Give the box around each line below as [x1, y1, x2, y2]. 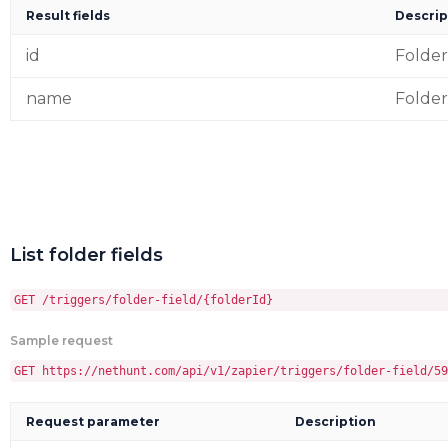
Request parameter [26, 414, 160, 429]
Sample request [10, 333, 113, 348]
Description [295, 414, 376, 429]
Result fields [26, 8, 110, 23]
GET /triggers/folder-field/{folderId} [14, 293, 273, 307]
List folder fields [10, 244, 163, 266]
